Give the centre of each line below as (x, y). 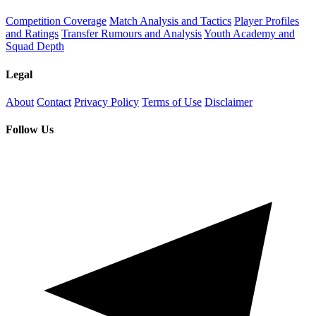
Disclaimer (229, 102)
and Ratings (32, 34)
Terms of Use (172, 102)
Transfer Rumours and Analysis (132, 34)
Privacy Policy (107, 102)
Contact (54, 102)
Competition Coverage (56, 21)
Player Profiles (267, 21)
